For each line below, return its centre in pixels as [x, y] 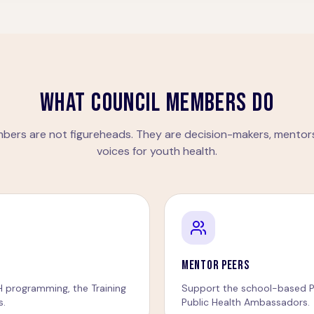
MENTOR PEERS [216, 265]
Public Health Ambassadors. [246, 302]
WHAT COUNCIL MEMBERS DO [157, 103]
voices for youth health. [157, 151]
